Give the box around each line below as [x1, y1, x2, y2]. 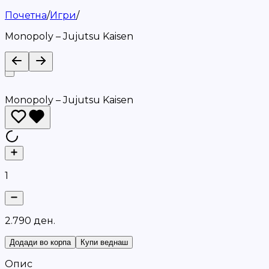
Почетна [5, 10, 47, 21]
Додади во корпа [10, 238, 71, 247]
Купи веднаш [80, 238, 128, 247]
